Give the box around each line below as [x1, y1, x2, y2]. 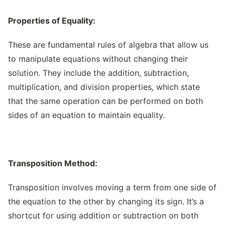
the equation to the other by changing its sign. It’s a [8, 196, 204, 206]
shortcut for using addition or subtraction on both [8, 210, 198, 220]
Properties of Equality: [8, 16, 95, 26]
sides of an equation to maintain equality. [8, 110, 165, 120]
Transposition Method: [8, 158, 97, 168]
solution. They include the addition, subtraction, [8, 68, 189, 78]
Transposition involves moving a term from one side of [8, 182, 216, 192]
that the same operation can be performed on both [8, 96, 203, 106]
